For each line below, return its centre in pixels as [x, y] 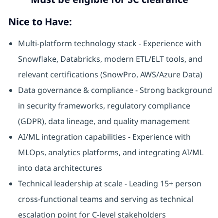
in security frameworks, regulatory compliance [104, 106]
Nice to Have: [40, 22]
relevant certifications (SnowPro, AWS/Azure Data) [110, 75]
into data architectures [60, 168]
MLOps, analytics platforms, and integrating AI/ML [110, 153]
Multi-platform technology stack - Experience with [109, 44]
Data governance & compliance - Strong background [115, 90]
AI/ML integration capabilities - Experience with [104, 137]
